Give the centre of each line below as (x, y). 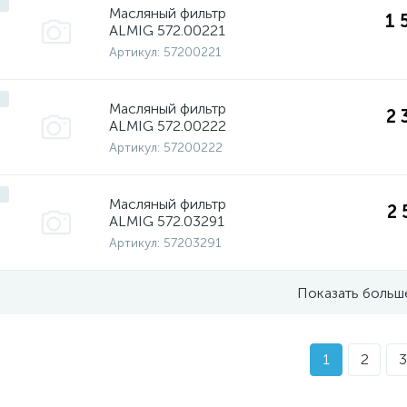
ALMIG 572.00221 (167, 30)
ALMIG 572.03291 (167, 221)
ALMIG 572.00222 (168, 125)
